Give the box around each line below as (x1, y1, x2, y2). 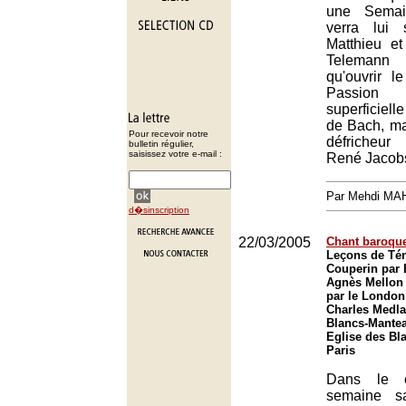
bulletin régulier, (129, 139, 194, 149)
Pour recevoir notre (129, 129, 208, 139)
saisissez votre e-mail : (129, 149, 222, 159)
